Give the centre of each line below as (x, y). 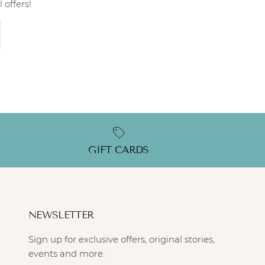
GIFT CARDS (119, 150)
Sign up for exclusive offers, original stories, (122, 239)
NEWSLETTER (61, 215)
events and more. (67, 253)
